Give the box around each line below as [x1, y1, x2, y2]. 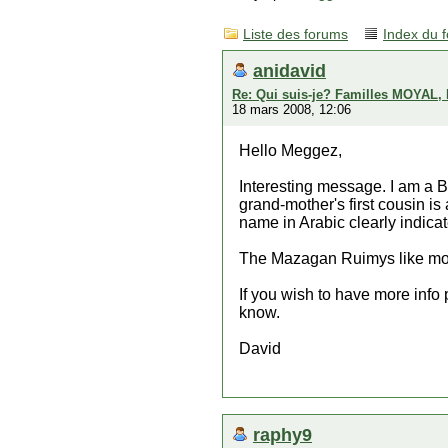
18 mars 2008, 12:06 [232, 102, 351, 117]
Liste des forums [243, 27, 348, 42]
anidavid [253, 60, 326, 81]
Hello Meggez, [239, 142, 342, 159]
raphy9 [253, 424, 312, 445]
